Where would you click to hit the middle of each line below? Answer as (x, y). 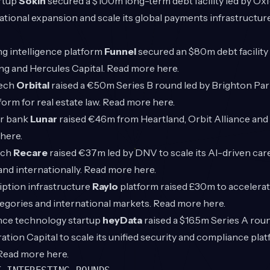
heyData (122, 220)
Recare (30, 153)
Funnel (120, 52)
